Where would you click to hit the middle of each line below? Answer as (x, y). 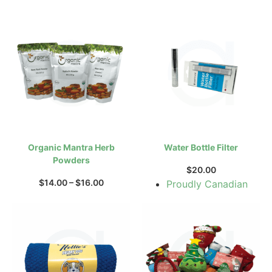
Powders (71, 160)
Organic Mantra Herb (71, 147)
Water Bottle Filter (201, 147)
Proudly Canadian (207, 184)
